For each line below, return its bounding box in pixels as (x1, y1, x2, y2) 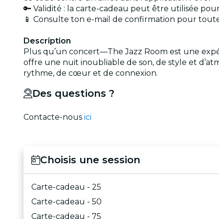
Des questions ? (32, 87, 114, 99)
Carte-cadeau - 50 (31, 197, 102, 206)
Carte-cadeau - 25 (31, 182, 101, 192)
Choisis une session (40, 153, 140, 166)
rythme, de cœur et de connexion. (23, 68, 158, 78)
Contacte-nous (23, 112, 84, 122)
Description (23, 36, 71, 45)
